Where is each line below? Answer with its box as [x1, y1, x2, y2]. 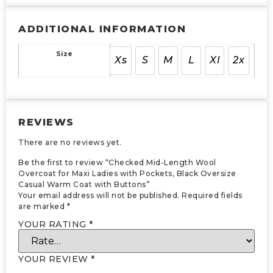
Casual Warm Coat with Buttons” [18, 179, 150, 189]
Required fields [182, 190, 243, 200]
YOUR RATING [18, 218, 89, 230]
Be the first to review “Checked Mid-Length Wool [18, 157, 216, 167]
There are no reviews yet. [18, 138, 122, 147]
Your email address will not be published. [18, 190, 180, 200]
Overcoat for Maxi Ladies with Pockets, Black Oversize [18, 168, 236, 178]
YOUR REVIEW [18, 253, 91, 264]
